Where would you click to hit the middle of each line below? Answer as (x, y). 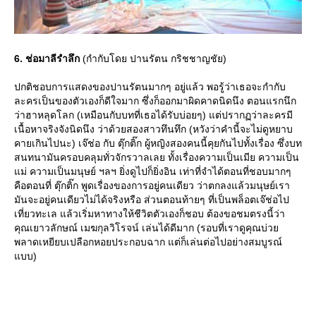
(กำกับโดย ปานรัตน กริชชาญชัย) (153, 58)
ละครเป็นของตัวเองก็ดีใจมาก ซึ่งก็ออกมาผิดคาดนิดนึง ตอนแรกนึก (155, 101)
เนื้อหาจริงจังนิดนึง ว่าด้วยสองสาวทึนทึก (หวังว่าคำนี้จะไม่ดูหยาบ (153, 129)
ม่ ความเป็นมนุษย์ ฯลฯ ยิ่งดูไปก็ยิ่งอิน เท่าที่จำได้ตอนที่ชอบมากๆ (153, 171)
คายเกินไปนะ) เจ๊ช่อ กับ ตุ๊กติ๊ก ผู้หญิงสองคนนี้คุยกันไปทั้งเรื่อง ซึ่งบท (158, 143)
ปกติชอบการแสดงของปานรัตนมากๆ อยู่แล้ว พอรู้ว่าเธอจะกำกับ (150, 86)
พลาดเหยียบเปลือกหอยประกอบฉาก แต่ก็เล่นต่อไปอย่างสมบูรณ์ (148, 242)
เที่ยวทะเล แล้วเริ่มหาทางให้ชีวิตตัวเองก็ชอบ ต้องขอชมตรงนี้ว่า (150, 213)
